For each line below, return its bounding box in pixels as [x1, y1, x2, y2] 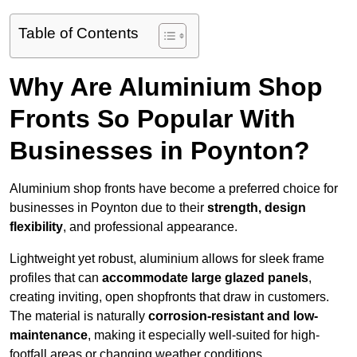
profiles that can [10, 271, 102, 285]
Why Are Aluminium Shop [10, 73, 323, 102]
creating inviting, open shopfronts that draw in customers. [10, 290, 329, 304]
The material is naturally [10, 309, 148, 324]
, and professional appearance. [63, 220, 237, 234]
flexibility [10, 220, 63, 234]
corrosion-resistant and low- [148, 309, 318, 324]
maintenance [10, 328, 88, 343]
